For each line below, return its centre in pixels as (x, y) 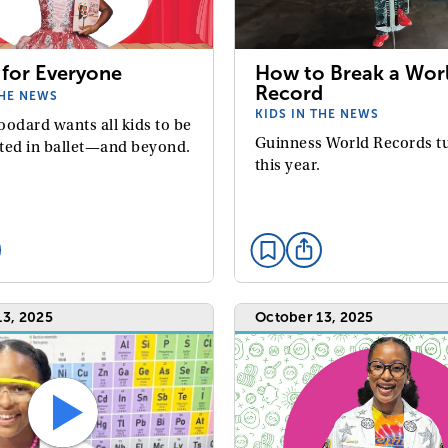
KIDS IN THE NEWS (316, 114)
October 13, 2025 (314, 317)
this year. (287, 165)
